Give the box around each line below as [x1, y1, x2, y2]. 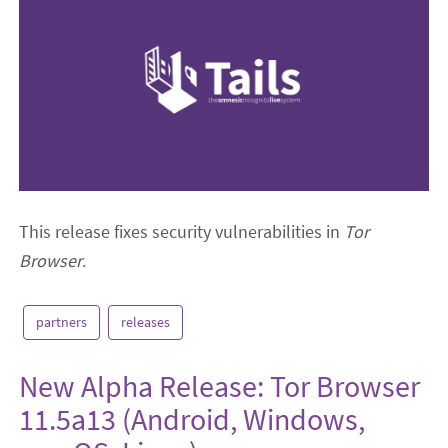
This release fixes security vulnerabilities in [19, 220, 345, 244]
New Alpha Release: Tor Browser [19, 367, 421, 406]
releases [121, 313, 171, 332]
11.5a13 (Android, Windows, [19, 400, 366, 439]
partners [36, 313, 88, 332]
